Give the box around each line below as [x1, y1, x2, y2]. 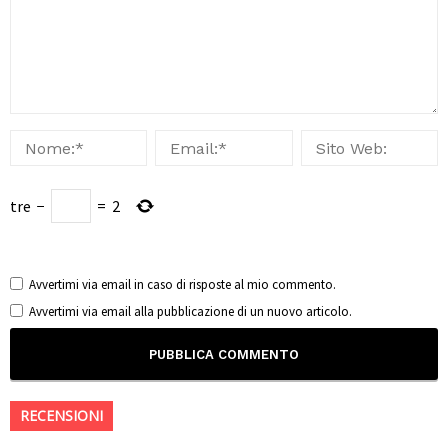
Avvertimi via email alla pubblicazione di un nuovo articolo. [29, 303, 352, 321]
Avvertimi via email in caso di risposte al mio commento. [29, 276, 336, 294]
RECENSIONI [20, 406, 103, 426]
